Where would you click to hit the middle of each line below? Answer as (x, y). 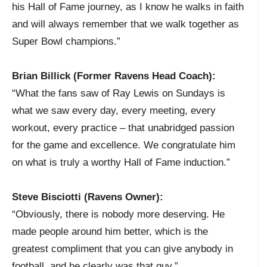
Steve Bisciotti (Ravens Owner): (88, 197)
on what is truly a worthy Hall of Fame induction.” (121, 162)
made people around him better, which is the (110, 231)
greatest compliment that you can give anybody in (122, 249)
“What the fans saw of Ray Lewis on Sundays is (119, 93)
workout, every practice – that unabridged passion (123, 128)
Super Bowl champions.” (66, 41)
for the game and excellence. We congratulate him (124, 145)
